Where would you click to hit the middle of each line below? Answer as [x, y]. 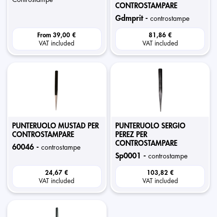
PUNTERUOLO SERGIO [151, 126]
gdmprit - [136, 18]
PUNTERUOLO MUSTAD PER [55, 126]
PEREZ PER [132, 135]
